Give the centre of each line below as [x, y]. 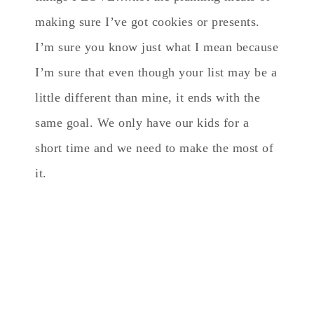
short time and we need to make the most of [154, 148]
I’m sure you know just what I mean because [157, 47]
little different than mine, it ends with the [148, 97]
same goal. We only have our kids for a [142, 122]
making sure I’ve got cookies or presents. [148, 21]
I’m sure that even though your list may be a [156, 72]
